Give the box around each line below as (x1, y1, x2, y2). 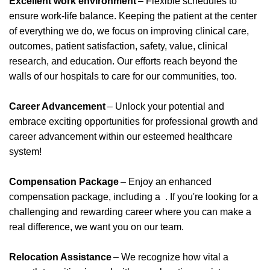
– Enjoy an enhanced (119, 177, 212, 187)
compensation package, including (9, 192, 155, 202)
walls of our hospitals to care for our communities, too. (9, 71, 239, 81)
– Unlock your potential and (105, 101, 224, 111)
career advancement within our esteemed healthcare (9, 131, 233, 142)
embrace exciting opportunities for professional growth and (9, 116, 258, 127)
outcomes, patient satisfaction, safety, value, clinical (9, 41, 228, 51)
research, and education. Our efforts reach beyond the (9, 56, 237, 66)
